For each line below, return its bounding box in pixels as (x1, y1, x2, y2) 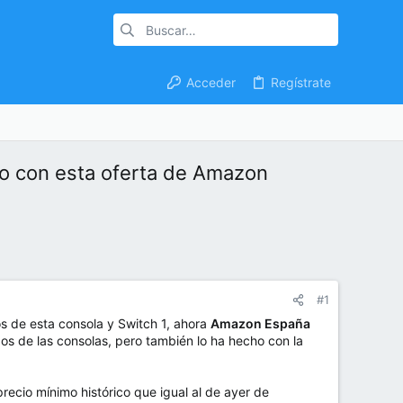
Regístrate (271, 74, 331, 90)
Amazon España (210, 316, 310, 332)
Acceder (185, 74, 236, 90)
